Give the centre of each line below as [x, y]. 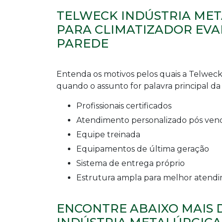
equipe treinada [111, 135]
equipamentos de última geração [145, 149]
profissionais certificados [127, 106]
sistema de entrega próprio [133, 164]
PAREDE [83, 44]
